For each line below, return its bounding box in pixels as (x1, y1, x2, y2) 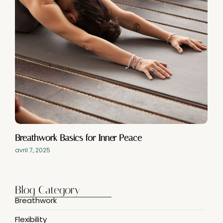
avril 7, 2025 (15, 145, 50, 154)
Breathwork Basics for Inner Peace (15, 132, 142, 143)
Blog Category (15, 183, 80, 197)
